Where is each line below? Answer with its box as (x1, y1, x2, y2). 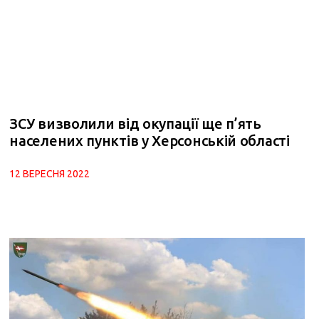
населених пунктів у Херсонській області (9, 132, 290, 150)
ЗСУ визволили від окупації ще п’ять (9, 115, 261, 132)
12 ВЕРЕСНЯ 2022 (9, 168, 90, 180)
